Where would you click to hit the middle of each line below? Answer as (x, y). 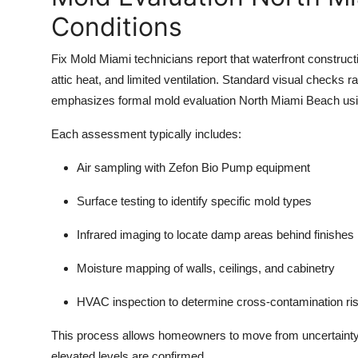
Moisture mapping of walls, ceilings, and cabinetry (206, 268)
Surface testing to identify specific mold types (194, 201)
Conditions (117, 27)
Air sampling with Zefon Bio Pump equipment (193, 168)
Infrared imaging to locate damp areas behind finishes (215, 235)
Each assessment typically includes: (146, 134)
